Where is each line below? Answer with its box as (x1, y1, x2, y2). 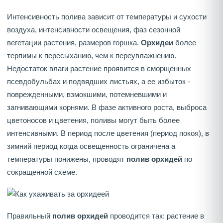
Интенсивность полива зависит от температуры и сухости (7, 12, 207, 21)
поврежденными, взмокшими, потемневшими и (7, 90, 167, 99)
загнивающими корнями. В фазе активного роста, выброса (7, 103, 207, 112)
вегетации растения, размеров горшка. (7, 38, 141, 47)
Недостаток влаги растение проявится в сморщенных (7, 64, 191, 73)
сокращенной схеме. (7, 168, 77, 177)
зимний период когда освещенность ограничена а (7, 142, 175, 151)
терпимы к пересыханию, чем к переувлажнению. (7, 51, 176, 60)
